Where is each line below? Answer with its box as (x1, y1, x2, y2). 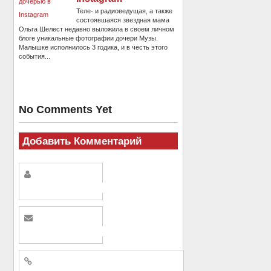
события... (19, 53, 51, 60)
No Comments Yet (19, 103, 113, 116)
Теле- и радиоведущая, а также (76, 7, 173, 15)
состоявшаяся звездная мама (76, 16, 170, 24)
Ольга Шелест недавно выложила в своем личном (19, 25, 175, 33)
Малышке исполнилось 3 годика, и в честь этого (19, 44, 168, 51)
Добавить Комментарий (22, 135, 142, 146)
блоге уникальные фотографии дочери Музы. (19, 34, 158, 42)
